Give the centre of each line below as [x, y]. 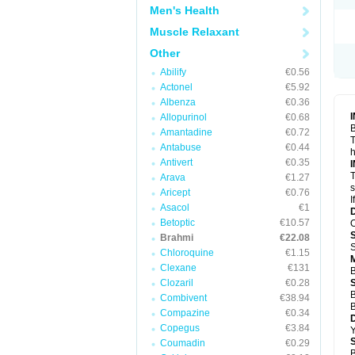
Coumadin [183, 343]
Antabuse [181, 147]
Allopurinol [183, 117]
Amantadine [186, 132]
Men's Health [185, 10]
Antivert [176, 162]
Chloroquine [187, 253]
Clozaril [177, 283]
